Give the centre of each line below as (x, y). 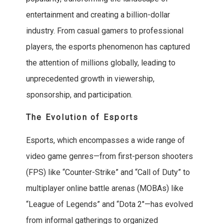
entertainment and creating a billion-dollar (98, 15)
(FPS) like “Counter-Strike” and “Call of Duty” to (108, 172)
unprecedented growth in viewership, (90, 79)
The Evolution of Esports (82, 117)
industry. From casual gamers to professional (104, 31)
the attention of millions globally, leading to (100, 63)
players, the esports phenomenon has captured (108, 47)
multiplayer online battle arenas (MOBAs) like (104, 188)
